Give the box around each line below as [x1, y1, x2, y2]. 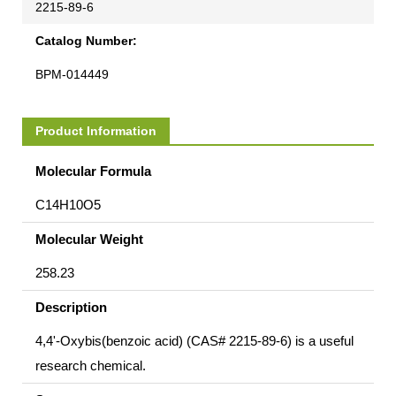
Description [35, 299, 107, 315]
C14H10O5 [35, 196, 101, 212]
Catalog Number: [35, 33, 137, 48]
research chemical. [35, 357, 146, 373]
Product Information [35, 123, 156, 138]
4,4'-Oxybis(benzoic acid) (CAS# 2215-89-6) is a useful [35, 332, 354, 348]
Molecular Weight [35, 231, 143, 247]
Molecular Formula [35, 163, 151, 179]
